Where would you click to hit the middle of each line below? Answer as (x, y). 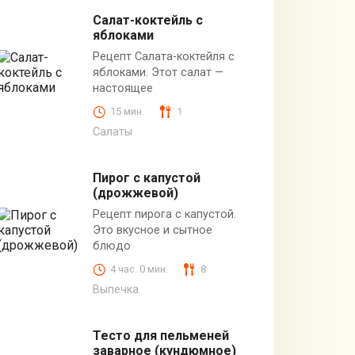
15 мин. (127, 112)
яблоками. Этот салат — (158, 72)
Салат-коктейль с (147, 20)
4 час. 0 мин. (139, 269)
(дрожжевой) (135, 193)
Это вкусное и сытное (152, 230)
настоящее (122, 88)
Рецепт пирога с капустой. (164, 214)
